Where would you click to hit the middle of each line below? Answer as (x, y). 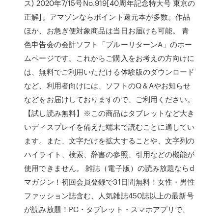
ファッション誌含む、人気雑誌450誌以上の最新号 (109, 195)
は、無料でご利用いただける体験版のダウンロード (110, 72)
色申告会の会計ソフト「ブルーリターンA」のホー (108, 44)
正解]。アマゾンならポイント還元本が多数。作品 (107, 17)
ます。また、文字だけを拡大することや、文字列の (110, 140)
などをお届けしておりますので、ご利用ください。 (110, 99)
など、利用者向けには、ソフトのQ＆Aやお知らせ (108, 85)
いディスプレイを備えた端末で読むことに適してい (110, 127)
